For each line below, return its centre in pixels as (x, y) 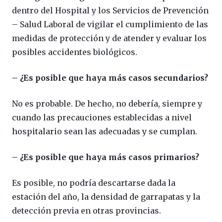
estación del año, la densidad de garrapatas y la (106, 196)
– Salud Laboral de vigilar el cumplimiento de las (110, 24)
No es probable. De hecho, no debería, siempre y (107, 103)
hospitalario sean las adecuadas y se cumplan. (105, 131)
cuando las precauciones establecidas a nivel (102, 117)
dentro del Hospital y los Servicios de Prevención (110, 10)
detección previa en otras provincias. (86, 210)
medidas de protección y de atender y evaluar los (109, 38)
